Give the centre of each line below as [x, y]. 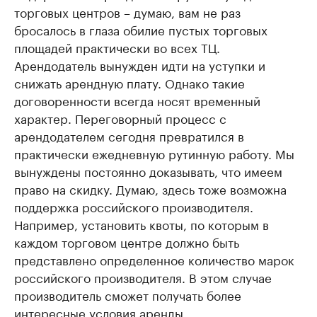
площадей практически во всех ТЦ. [117, 47]
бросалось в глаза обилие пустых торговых [141, 29]
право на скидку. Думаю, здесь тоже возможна [150, 189]
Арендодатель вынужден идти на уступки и [140, 65]
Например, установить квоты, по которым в [142, 224]
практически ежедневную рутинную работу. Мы [154, 153]
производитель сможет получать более [128, 295]
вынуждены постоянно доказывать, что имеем [148, 171]
